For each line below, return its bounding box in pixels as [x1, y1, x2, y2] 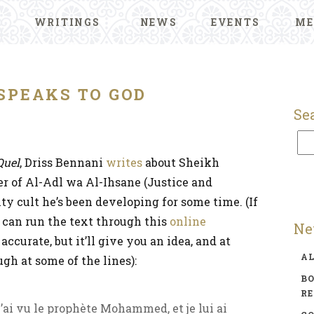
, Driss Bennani [20, 155, 106, 170]
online [170, 214, 206, 228]
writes [106, 155, 142, 170]
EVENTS [210, 15, 260, 29]
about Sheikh [142, 155, 219, 170]
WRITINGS [34, 15, 100, 29]
